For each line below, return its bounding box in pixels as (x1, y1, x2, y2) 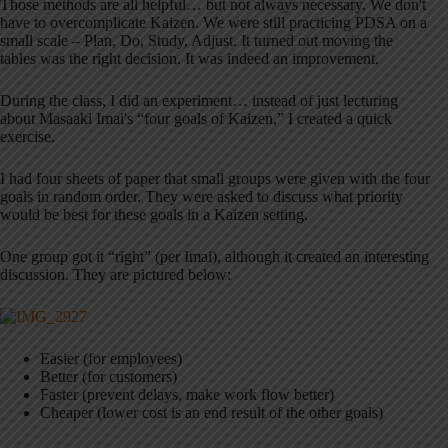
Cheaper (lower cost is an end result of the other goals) (40, 404, 383, 422)
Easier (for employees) (40, 350, 182, 368)
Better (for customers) (40, 368, 177, 386)
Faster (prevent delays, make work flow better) (40, 386, 334, 404)
